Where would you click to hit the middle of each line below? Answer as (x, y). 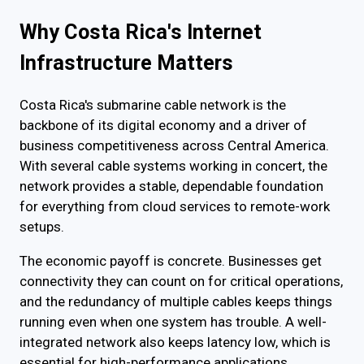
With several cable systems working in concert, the (173, 166)
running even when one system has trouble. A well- (173, 322)
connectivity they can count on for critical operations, (181, 282)
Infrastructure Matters (126, 63)
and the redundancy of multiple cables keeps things (176, 302)
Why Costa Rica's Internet (141, 32)
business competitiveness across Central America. (174, 146)
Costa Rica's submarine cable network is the (153, 105)
